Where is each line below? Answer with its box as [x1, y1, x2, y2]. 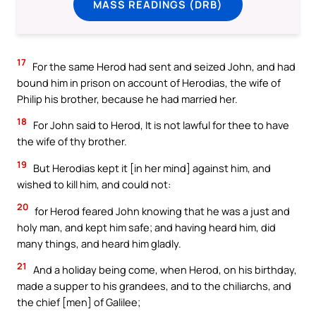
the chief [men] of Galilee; [17, 295, 140, 310]
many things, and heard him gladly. [17, 236, 181, 250]
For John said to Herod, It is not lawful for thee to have [31, 118, 289, 133]
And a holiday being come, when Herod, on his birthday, [31, 262, 297, 277]
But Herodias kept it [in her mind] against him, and [31, 161, 271, 175]
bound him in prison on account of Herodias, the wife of [17, 75, 281, 90]
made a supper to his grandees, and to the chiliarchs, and [17, 279, 291, 293]
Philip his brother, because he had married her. [17, 91, 238, 106]
